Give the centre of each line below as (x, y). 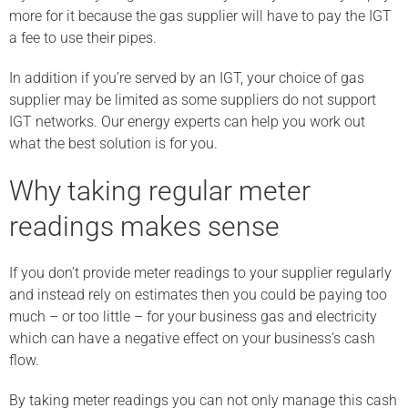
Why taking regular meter (160, 191)
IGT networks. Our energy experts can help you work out (187, 122)
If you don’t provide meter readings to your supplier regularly (200, 273)
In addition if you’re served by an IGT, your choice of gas (187, 78)
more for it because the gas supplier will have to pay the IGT (200, 16)
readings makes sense (144, 226)
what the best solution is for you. (113, 143)
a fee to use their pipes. (83, 38)
